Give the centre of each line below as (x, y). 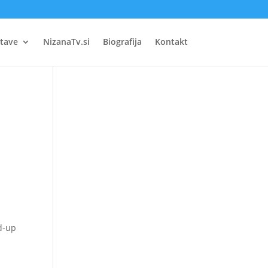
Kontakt (171, 42)
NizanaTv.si (66, 42)
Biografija (122, 42)
